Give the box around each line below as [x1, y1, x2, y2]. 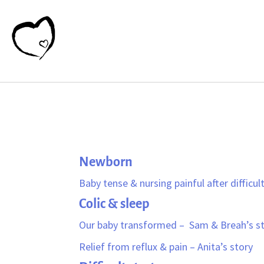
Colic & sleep [79, 196, 150, 211]
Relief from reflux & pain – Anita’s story [79, 239, 253, 253]
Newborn [79, 154, 136, 169]
